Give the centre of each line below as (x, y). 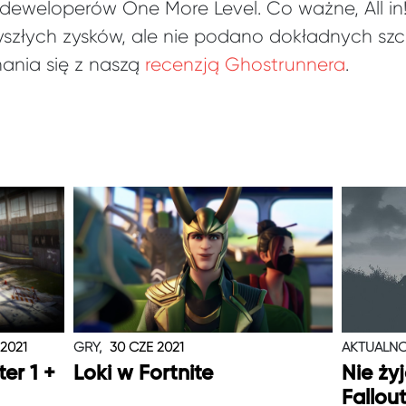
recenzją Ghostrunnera (245, 65)
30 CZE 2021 (147, 348)
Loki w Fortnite (143, 374)
